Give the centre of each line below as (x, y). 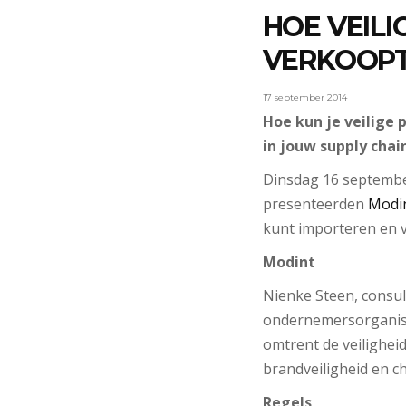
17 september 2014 (304, 97)
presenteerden (315, 203)
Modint (289, 261)
